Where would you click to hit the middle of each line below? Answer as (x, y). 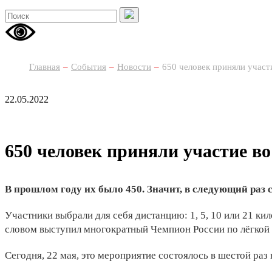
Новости (134, 67)
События (89, 67)
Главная (45, 67)
